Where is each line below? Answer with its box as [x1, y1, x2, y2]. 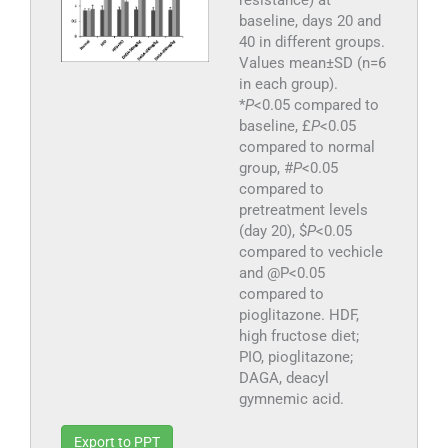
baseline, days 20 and [238, 12, 381, 31]
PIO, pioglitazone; [238, 348, 353, 367]
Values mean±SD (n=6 [238, 54, 386, 73]
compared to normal [238, 138, 375, 157]
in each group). [238, 75, 338, 94]
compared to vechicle [238, 243, 383, 262]
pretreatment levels [238, 201, 368, 220]
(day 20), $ [238, 222, 307, 241]
